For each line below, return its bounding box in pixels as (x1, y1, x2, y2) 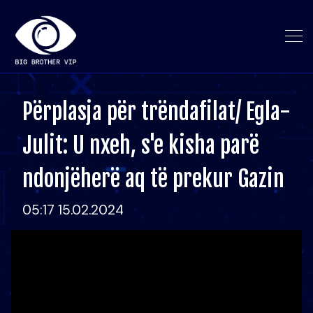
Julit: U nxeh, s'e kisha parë (22, 131, 259, 159)
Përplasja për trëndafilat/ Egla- (22, 98, 291, 126)
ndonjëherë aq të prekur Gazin (22, 165, 284, 193)
